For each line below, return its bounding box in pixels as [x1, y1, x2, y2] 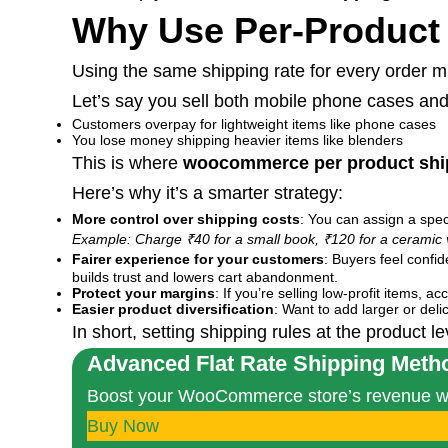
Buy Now [87, 416, 159, 436]
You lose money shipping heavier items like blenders [72, 132, 403, 148]
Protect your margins [72, 285, 215, 301]
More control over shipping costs [72, 211, 300, 227]
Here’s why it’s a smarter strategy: [72, 183, 343, 203]
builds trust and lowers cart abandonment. [72, 269, 338, 285]
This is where [72, 153, 183, 173]
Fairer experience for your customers [72, 251, 324, 267]
